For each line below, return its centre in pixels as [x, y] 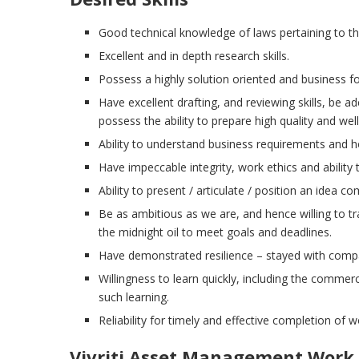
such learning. [134, 297]
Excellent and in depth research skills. [194, 56]
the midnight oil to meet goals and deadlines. [215, 232]
